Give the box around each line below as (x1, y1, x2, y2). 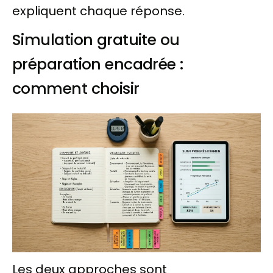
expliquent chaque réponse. (12, 2, 185, 19)
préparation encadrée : (12, 53, 183, 75)
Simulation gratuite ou (12, 29, 180, 51)
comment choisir (12, 77, 140, 99)
